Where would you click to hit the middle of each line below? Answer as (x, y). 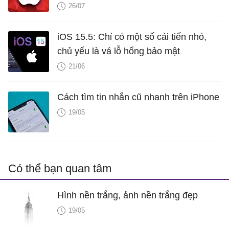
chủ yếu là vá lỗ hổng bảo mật (119, 51)
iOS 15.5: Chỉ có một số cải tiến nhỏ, (132, 37)
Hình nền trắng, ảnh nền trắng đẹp (128, 195)
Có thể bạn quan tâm (60, 168)
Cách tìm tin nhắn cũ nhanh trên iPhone (138, 97)
